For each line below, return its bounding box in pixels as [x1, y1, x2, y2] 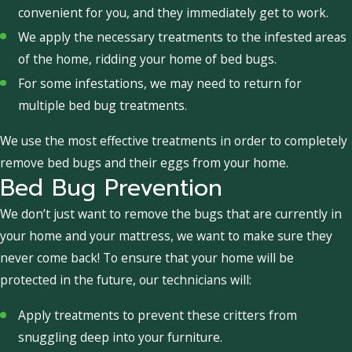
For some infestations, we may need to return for [18, 75, 302, 93]
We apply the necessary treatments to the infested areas [18, 28, 347, 46]
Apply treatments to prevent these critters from [18, 306, 298, 324]
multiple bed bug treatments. [18, 97, 188, 115]
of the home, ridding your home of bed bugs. [18, 50, 277, 68]
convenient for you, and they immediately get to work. [18, 3, 329, 21]
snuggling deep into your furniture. [18, 328, 223, 346]
